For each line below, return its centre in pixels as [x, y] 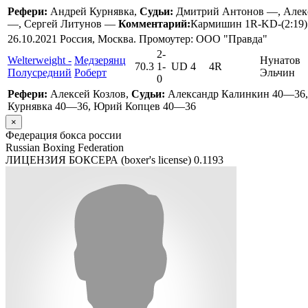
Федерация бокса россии [64, 135]
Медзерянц [100, 60]
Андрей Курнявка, [93, 12]
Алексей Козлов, [89, 94]
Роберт [90, 73]
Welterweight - [40, 60]
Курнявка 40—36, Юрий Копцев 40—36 [102, 107]
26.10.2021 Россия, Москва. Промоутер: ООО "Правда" [137, 39]
